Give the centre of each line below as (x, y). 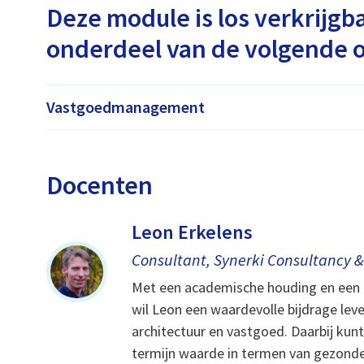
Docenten (100, 185)
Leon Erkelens (193, 232)
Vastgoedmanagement (126, 106)
